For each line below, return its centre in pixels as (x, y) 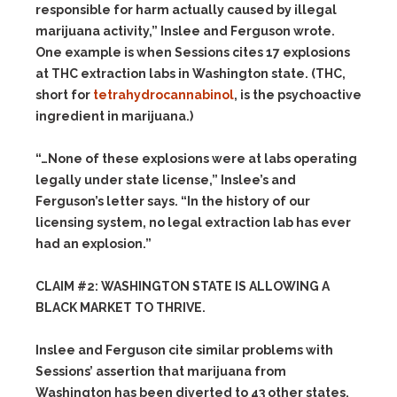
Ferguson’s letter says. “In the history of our (173, 201)
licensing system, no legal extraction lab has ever (193, 222)
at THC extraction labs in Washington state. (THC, (191, 74)
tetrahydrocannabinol (163, 95)
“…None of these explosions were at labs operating (196, 159)
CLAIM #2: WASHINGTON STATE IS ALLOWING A (183, 286)
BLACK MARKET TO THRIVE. (121, 307)
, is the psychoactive (298, 95)
